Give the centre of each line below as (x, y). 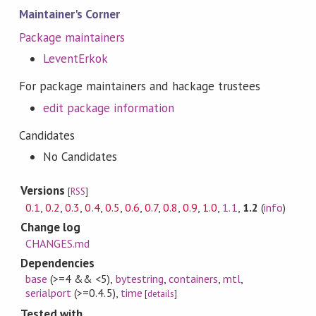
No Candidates (80, 157)
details (160, 294)
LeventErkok (75, 59)
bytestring (139, 279)
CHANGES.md (58, 243)
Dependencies (57, 263)
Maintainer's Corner (69, 14)
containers (193, 279)
